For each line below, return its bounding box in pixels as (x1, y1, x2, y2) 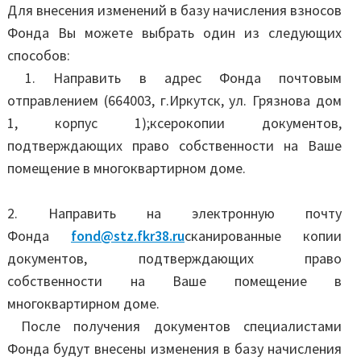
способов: (7, 45, 70, 64)
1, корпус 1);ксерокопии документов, (7, 113, 342, 132)
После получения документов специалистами (7, 317, 342, 336)
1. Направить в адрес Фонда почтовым (7, 68, 342, 87)
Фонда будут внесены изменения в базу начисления (7, 339, 342, 359)
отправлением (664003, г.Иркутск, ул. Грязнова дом (7, 90, 342, 110)
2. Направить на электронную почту (7, 204, 342, 223)
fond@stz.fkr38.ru (71, 226, 185, 246)
